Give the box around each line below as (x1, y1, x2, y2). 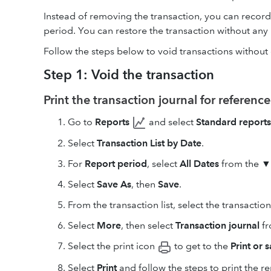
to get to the (172, 240, 230, 252)
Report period (85, 158, 147, 170)
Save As (97, 178, 131, 191)
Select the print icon (68, 240, 157, 252)
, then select (121, 220, 175, 232)
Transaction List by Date (97, 137, 201, 149)
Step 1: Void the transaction (44, 67, 214, 83)
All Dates (180, 158, 219, 170)
